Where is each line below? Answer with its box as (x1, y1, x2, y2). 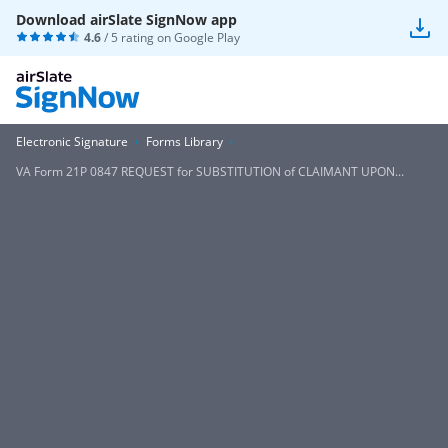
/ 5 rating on (101, 29, 174, 46)
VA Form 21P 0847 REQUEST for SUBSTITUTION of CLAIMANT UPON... (16, 163, 404, 180)
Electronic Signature (16, 133, 128, 150)
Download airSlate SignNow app (16, 10, 237, 29)
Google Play (174, 29, 240, 46)
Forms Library (146, 133, 223, 150)
